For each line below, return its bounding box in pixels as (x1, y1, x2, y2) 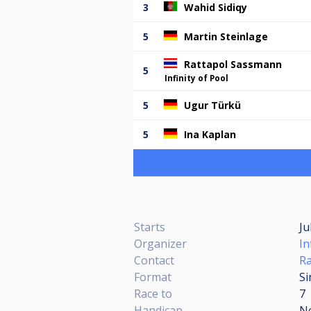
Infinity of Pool (165, 72, 228, 83)
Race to (134, 285, 172, 301)
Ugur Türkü (184, 98, 241, 112)
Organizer (134, 235, 187, 251)
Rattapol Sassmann (184, 57, 282, 71)
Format (134, 269, 171, 285)
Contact (134, 252, 174, 268)
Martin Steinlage (184, 29, 268, 43)
